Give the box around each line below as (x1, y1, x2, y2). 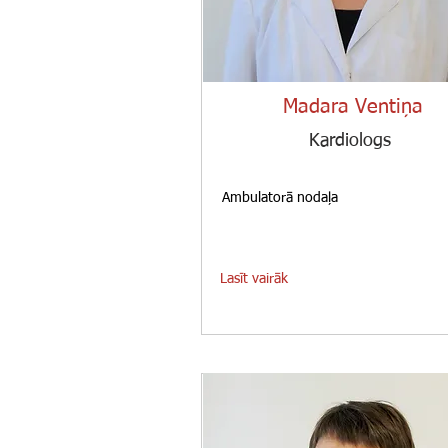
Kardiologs (309, 132, 391, 150)
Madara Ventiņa (282, 97, 423, 117)
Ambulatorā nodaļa (222, 191, 338, 205)
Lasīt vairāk (220, 272, 288, 286)
